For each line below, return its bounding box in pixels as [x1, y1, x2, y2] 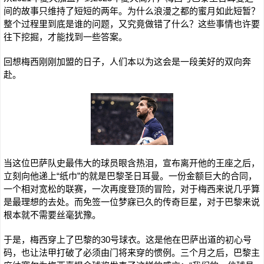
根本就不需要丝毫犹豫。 [4, 210, 101, 220]
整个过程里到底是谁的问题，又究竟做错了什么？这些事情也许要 [4, 19, 260, 29]
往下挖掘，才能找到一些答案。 [4, 32, 127, 42]
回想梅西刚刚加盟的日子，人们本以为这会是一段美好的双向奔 [4, 57, 251, 67]
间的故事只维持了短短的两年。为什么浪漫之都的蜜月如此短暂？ [4, 6, 260, 16]
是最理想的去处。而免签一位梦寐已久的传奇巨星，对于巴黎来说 [4, 197, 260, 207]
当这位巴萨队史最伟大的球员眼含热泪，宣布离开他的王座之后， [4, 158, 260, 168]
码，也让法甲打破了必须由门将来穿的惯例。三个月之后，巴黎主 [4, 247, 260, 258]
